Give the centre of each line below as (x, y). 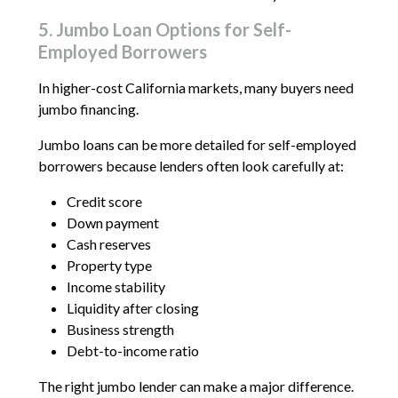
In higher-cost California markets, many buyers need (195, 87)
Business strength (120, 329)
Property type (109, 265)
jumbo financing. (88, 108)
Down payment (112, 222)
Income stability (115, 286)
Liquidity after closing (132, 307)
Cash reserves (108, 243)
